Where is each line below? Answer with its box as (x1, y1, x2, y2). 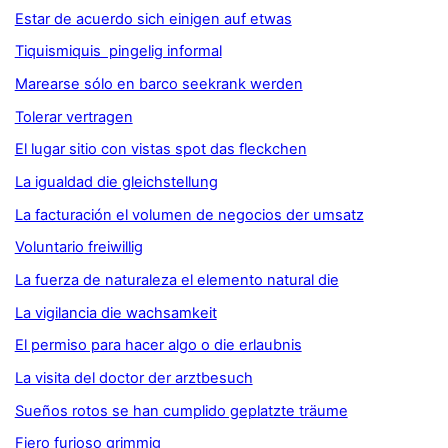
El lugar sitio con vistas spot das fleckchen (14, 140, 307, 159)
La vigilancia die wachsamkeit (14, 303, 217, 322)
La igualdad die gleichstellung (14, 173, 218, 192)
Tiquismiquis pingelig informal (14, 42, 222, 61)
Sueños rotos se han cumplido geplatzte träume (14, 401, 348, 420)
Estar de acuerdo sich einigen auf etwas (14, 9, 292, 28)
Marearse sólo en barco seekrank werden (14, 75, 303, 94)
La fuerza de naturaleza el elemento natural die (14, 271, 339, 290)
